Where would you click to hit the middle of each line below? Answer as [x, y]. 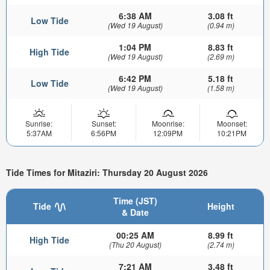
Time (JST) [135, 200]
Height [221, 206]
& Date [135, 212]
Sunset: [104, 124]
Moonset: [232, 124]
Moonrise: [168, 124]
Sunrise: [39, 124]
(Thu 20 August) [135, 244]
